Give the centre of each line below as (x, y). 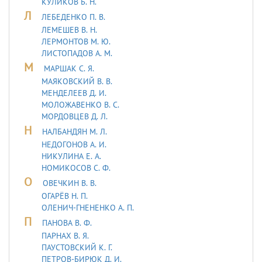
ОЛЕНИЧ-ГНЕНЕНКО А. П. (88, 207)
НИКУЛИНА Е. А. (71, 156)
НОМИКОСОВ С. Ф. (76, 168)
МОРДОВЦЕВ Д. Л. (75, 116)
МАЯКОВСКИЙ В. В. (77, 81)
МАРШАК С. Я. (69, 68)
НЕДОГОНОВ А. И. (74, 144)
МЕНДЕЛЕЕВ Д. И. (74, 93)
